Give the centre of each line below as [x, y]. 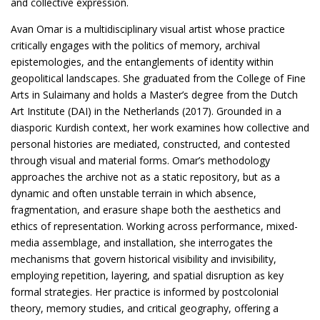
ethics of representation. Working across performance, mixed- [154, 226]
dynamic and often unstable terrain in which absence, [134, 193]
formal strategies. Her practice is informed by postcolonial [145, 291]
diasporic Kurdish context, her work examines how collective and [160, 127]
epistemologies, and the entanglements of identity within [142, 61]
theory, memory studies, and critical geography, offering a [145, 308]
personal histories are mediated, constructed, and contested [150, 144]
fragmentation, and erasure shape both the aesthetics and [146, 209]
